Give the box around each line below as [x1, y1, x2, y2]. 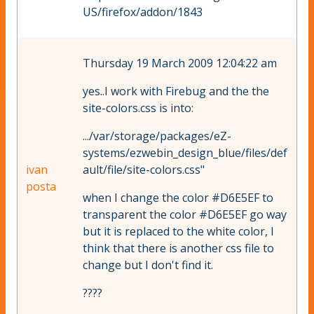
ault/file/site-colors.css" [83, 162, 205, 178]
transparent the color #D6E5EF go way [83, 207, 287, 223]
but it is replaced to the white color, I [83, 224, 274, 240]
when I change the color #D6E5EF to [83, 190, 273, 206]
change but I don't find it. [83, 257, 213, 273]
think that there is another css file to [83, 240, 274, 257]
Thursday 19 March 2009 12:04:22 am [83, 55, 277, 71]
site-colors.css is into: [83, 100, 193, 116]
